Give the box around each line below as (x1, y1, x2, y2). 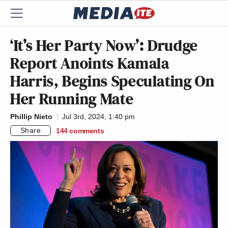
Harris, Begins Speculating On (10, 70, 215, 92)
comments (69, 126, 104, 135)
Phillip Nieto (10, 112, 52, 121)
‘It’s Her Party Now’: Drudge (10, 34, 198, 56)
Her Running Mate (10, 88, 134, 110)
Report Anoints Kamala (10, 52, 169, 74)
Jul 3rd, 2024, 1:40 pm (62, 112, 135, 121)
